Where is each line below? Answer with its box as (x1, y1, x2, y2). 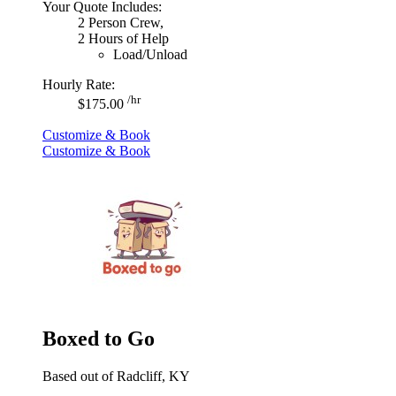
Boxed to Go (42, 326, 155, 350)
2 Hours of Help (78, 31, 169, 47)
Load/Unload (113, 47, 187, 63)
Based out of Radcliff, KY (42, 368, 190, 384)
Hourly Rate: (42, 77, 115, 93)
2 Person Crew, (78, 15, 164, 31)
